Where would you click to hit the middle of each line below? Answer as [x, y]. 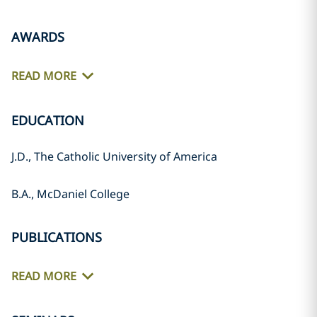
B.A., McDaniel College [70, 194]
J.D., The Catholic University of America [114, 156]
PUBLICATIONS [57, 237]
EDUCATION [48, 120]
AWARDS [38, 37]
